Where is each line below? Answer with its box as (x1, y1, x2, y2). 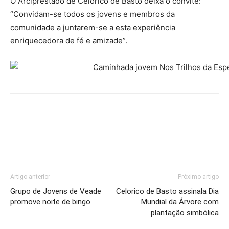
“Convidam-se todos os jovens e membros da (10, 9, 175, 19)
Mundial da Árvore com (141, 197, 219, 207)
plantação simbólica (151, 208, 219, 217)
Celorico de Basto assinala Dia (116, 187, 219, 196)
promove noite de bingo (10, 197, 90, 207)
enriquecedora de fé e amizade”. (10, 36, 127, 45)
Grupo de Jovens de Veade (10, 187, 101, 196)
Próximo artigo (178, 173, 219, 180)
